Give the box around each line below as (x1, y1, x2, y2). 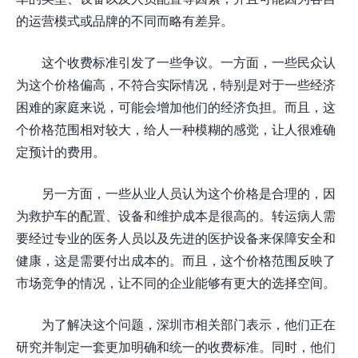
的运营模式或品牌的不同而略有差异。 (16, 13, 233, 28)
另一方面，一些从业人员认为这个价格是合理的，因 (42, 185, 336, 201)
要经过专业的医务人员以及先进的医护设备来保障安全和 (16, 230, 336, 245)
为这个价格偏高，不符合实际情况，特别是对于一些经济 (16, 77, 336, 92)
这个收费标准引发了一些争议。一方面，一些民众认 (42, 54, 336, 70)
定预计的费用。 (16, 144, 105, 159)
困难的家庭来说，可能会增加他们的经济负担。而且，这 (16, 99, 336, 114)
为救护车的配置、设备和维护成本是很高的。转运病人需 (16, 208, 336, 223)
